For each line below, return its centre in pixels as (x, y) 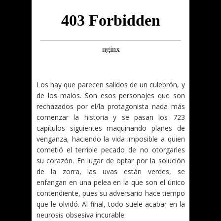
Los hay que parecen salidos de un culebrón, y (111, 85)
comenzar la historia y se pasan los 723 (111, 117)
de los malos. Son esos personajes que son (111, 95)
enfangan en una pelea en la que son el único (111, 182)
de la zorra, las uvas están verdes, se (111, 171)
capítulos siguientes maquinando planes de (111, 128)
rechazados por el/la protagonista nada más (111, 106)
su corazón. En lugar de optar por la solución (111, 161)
